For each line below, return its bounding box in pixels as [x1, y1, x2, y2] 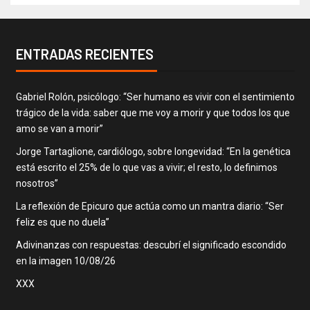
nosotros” [15, 177, 58, 189]
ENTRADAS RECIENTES [15, 45, 154, 62]
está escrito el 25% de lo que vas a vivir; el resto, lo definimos [15, 161, 277, 173]
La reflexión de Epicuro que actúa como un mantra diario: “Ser [15, 200, 284, 212]
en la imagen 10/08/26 [15, 255, 116, 266]
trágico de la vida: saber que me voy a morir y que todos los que [15, 107, 290, 118]
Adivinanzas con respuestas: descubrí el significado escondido [15, 239, 286, 250]
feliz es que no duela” [15, 216, 109, 228]
